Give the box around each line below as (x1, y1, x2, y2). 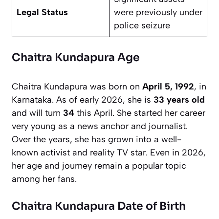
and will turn (12, 108, 63, 119)
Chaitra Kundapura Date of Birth (12, 199, 186, 213)
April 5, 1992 (142, 81, 194, 92)
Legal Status (17, 7, 68, 18)
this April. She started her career (74, 108, 205, 119)
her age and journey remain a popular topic (12, 160, 186, 172)
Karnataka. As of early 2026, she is (12, 94, 153, 106)
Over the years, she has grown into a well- (12, 134, 181, 145)
